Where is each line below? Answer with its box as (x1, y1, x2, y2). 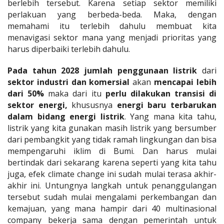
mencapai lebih (154, 76, 217, 87)
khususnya (67, 99, 117, 110)
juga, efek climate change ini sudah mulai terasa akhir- (7, 168, 216, 179)
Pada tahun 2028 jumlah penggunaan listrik (7, 64, 197, 76)
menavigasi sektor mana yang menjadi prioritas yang (7, 31, 216, 43)
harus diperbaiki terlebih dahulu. (7, 43, 130, 54)
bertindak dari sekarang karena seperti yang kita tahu (7, 156, 216, 168)
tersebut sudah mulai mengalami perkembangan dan (7, 191, 216, 202)
